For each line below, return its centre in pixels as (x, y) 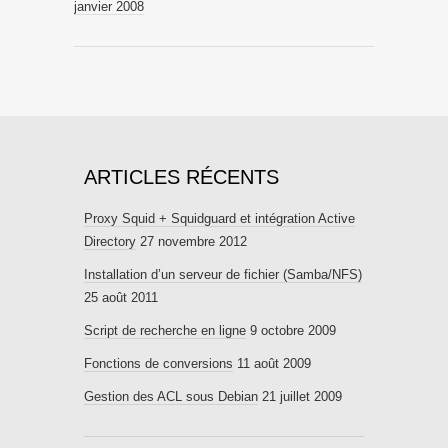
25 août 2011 (121, 297)
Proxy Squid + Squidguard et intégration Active (219, 218)
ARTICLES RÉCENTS (181, 176)
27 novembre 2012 (193, 241)
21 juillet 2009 (302, 396)
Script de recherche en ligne (165, 330)
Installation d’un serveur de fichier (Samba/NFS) (223, 274)
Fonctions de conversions (158, 363)
